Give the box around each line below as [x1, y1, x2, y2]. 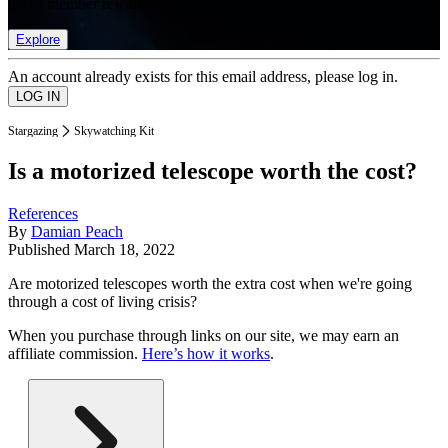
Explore [16, 31, 60, 47]
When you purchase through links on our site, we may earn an [8, 327, 399, 345]
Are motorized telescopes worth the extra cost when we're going [8, 275, 412, 293]
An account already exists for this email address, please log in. [8, 67, 398, 85]
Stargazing [8, 123, 58, 138]
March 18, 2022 [74, 241, 175, 259]
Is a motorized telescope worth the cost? [8, 158, 417, 185]
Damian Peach [31, 223, 123, 241]
